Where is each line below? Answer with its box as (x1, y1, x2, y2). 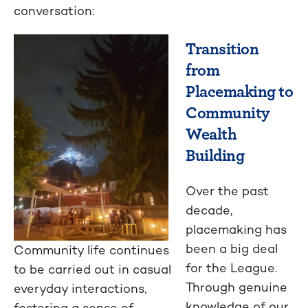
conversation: (14, 2, 94, 19)
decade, (186, 201, 233, 218)
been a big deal (186, 240, 278, 256)
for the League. (186, 259, 277, 276)
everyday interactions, (14, 280, 147, 296)
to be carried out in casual (14, 261, 171, 277)
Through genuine (186, 278, 287, 295)
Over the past (186, 182, 269, 199)
